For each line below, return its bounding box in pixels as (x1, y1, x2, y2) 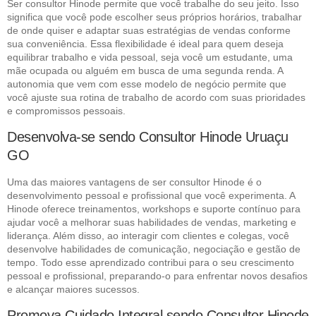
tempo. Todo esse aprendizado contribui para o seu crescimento (7, 256, 294, 268)
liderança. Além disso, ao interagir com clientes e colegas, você (7, 229, 289, 241)
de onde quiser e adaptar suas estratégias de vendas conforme (7, 24, 291, 36)
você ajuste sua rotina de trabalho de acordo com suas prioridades (7, 91, 305, 103)
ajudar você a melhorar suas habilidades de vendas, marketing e (7, 216, 296, 228)
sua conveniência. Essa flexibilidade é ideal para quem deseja (7, 37, 284, 49)
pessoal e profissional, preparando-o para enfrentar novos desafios (7, 269, 308, 281)
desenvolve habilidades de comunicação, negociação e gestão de (7, 243, 300, 255)
